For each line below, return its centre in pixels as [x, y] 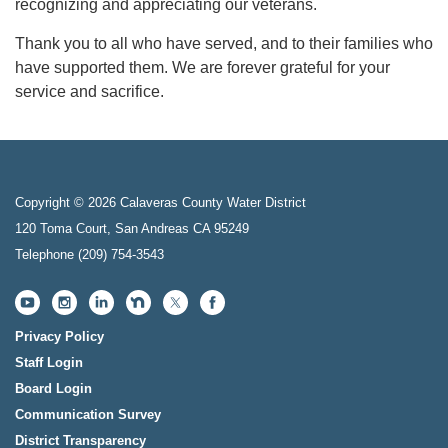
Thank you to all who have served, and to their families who [224, 44]
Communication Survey [88, 415]
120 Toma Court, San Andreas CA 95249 [132, 229]
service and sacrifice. [89, 92]
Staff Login [49, 363]
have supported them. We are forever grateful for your [202, 68]
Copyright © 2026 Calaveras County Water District [160, 203]
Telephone [44, 255]
